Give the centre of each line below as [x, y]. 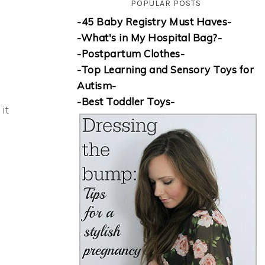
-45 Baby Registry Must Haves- [154, 22]
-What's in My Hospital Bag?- [149, 38]
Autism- [97, 86]
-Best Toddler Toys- [126, 102]
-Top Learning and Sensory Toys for [165, 70]
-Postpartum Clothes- [131, 54]
